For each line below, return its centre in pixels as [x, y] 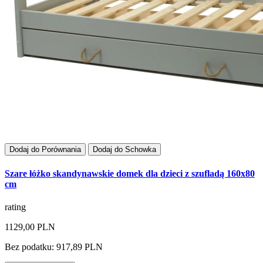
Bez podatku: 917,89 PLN [54, 247]
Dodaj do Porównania [45, 150]
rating [15, 207]
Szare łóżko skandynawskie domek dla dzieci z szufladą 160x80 [130, 173]
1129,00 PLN [30, 227]
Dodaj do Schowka [124, 150]
